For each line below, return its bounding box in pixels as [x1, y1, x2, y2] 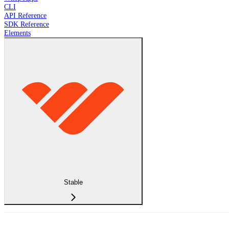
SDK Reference [4, 20, 49, 29]
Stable [63, 178, 83, 186]
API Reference [4, 11, 47, 20]
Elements [4, 29, 31, 37]
